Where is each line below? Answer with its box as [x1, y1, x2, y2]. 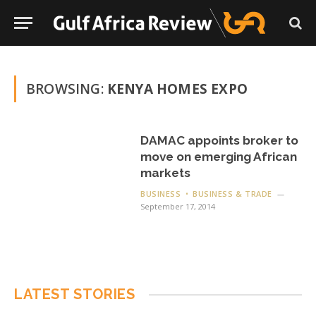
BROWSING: [26, 80, 107, 98]
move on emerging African [140, 150, 298, 164]
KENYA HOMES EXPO [107, 80, 248, 98]
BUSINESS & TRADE [193, 188, 272, 199]
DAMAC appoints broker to [140, 133, 299, 147]
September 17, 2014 [140, 201, 216, 212]
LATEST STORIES [14, 286, 135, 303]
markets [140, 166, 191, 180]
